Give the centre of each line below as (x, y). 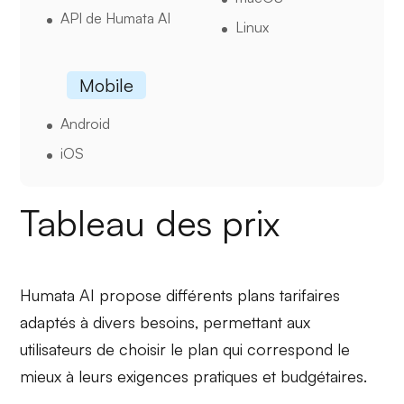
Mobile (107, 85)
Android (86, 123)
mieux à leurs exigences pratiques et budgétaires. (194, 376)
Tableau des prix (150, 222)
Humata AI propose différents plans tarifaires (180, 294)
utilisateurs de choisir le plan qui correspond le (185, 349)
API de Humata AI (116, 18)
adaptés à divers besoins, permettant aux (165, 321)
